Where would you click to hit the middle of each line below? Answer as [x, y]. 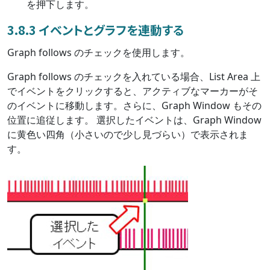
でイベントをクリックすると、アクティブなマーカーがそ [133, 91]
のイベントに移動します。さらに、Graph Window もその [134, 105]
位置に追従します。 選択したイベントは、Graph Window [134, 120]
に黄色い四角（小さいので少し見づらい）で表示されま [128, 134]
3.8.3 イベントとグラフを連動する [96, 30]
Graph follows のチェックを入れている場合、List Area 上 [134, 76]
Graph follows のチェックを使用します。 [99, 52]
